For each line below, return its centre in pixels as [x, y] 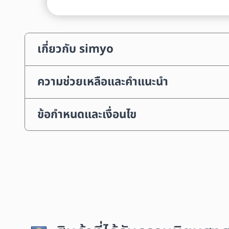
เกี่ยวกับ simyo [75, 49]
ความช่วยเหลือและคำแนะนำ [103, 82]
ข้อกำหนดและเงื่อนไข [87, 114]
